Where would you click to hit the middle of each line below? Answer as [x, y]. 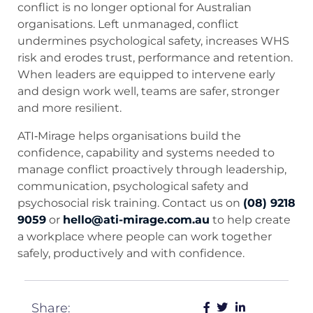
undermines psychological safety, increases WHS [153, 41]
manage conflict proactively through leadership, [152, 170]
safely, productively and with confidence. [131, 254]
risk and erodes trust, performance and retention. [155, 58]
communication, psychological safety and [133, 187]
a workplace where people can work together [145, 237]
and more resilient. [70, 108]
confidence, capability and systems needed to [146, 153]
